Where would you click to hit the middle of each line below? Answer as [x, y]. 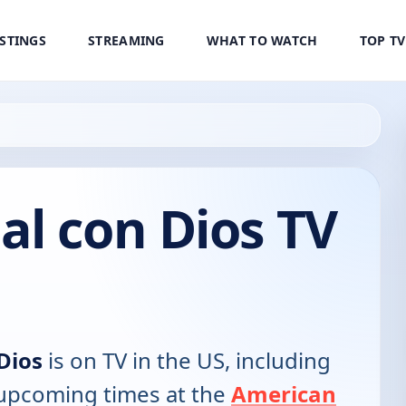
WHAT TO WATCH [262, 41]
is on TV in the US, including [187, 361]
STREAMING [126, 41]
